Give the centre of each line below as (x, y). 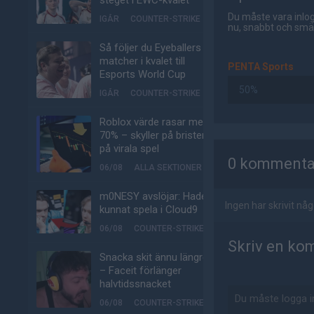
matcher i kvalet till (142, 61)
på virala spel (129, 149)
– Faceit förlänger (141, 271)
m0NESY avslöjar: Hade (153, 196)
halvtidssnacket (135, 284)
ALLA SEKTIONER (168, 168)
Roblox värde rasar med (154, 122)
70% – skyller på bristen (153, 135)
